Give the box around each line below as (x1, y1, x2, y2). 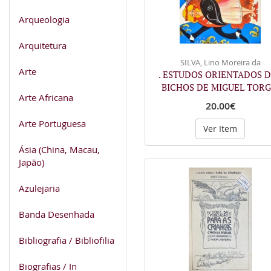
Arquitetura (19, 39, 67, 51)
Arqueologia (19, 13, 70, 25)
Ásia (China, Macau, (19, 143, 100, 155)
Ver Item (203, 123, 237, 134)
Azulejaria (19, 181, 60, 194)
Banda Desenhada (19, 207, 94, 220)
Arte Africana (19, 91, 73, 103)
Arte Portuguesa (19, 117, 86, 129)
